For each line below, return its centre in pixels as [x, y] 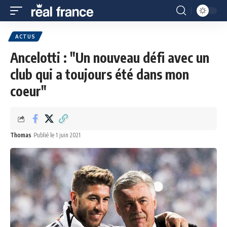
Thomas [21, 135]
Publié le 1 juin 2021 [57, 135]
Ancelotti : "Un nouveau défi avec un [110, 58]
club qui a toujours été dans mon [100, 74]
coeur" [28, 91]
